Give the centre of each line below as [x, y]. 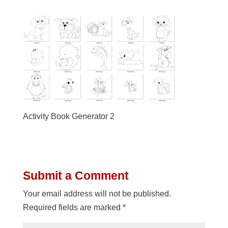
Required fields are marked [73, 207]
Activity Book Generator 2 [68, 116]
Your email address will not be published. [97, 193]
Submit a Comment [76, 175]
